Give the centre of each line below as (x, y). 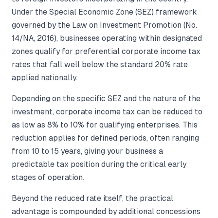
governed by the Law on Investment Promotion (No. (104, 25)
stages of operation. (48, 177)
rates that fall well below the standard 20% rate (100, 64)
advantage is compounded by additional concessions (106, 211)
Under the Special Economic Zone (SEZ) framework (104, 12)
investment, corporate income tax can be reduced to (107, 111)
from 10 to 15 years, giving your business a (87, 151)
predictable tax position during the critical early (99, 164)
